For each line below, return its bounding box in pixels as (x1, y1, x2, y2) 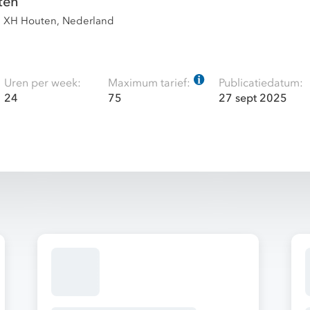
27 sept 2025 (219, 91, 287, 106)
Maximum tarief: (108, 75, 190, 91)
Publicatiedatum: (219, 75, 303, 91)
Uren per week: (4, 75, 81, 91)
